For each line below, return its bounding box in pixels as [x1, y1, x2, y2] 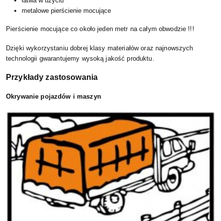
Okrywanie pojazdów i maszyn [6, 92, 101, 100]
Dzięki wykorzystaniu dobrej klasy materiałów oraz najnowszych [6, 44, 193, 52]
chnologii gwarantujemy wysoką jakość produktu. [11, 54, 154, 62]
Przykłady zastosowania [6, 73, 98, 81]
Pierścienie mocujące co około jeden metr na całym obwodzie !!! [6, 25, 194, 33]
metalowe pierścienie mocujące [22, 6, 111, 14]
